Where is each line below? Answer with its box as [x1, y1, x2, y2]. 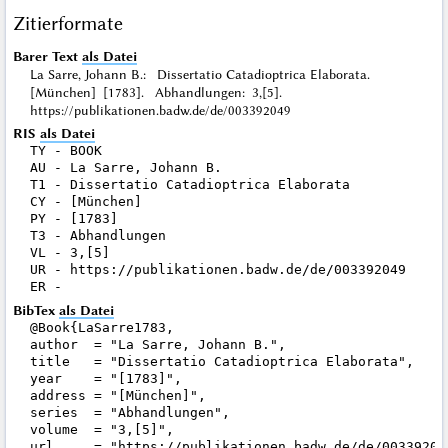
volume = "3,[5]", [29, 421, 174, 437]
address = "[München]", [29, 387, 206, 403]
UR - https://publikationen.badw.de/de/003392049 [29, 262, 406, 278]
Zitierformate [12, 11, 123, 35]
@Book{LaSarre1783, [29, 319, 174, 335]
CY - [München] [29, 194, 142, 210]
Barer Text [12, 47, 78, 64]
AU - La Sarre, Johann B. [29, 160, 222, 176]
